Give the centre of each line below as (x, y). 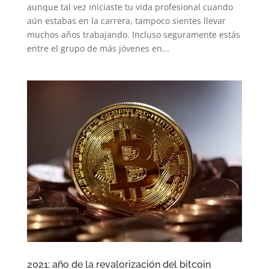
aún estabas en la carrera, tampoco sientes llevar (126, 20)
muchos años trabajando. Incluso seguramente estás (133, 34)
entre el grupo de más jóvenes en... (98, 48)
